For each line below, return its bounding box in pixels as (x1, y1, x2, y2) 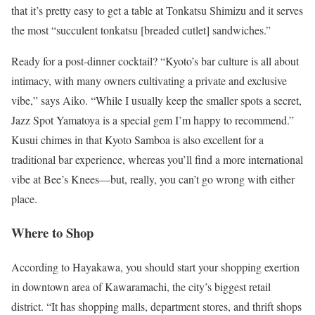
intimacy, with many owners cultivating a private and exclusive (11, 72, 287, 88)
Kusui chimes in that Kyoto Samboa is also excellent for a (11, 131, 264, 147)
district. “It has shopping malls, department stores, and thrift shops (11, 298, 302, 314)
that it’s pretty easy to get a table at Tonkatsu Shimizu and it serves (11, 2, 303, 18)
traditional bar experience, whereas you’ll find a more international (11, 151, 303, 167)
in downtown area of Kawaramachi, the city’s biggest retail (11, 278, 271, 294)
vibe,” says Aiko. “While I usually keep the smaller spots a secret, (11, 92, 302, 108)
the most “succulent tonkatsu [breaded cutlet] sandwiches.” (11, 22, 271, 37)
